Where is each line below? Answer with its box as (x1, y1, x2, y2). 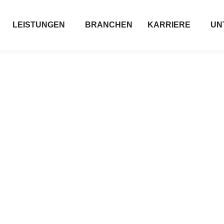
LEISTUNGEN (12, 20, 65, 29)
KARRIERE (147, 20, 191, 29)
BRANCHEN (85, 20, 133, 29)
